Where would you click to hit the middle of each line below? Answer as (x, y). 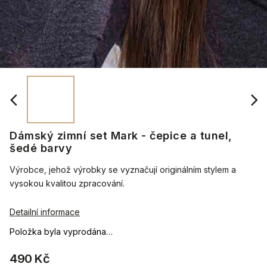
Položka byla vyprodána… (61, 232)
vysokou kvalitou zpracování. (67, 183)
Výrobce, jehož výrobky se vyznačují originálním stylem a (123, 170)
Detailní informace (45, 212)
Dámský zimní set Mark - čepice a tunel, (121, 136)
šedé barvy (41, 148)
